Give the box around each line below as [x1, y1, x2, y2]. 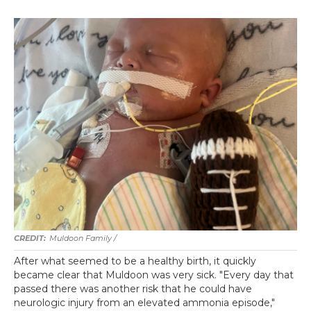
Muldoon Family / [49, 233, 117, 243]
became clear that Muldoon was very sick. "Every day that [14, 269, 294, 281]
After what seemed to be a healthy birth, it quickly [14, 255, 256, 267]
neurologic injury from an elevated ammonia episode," [14, 296, 275, 309]
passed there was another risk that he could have [14, 283, 252, 295]
